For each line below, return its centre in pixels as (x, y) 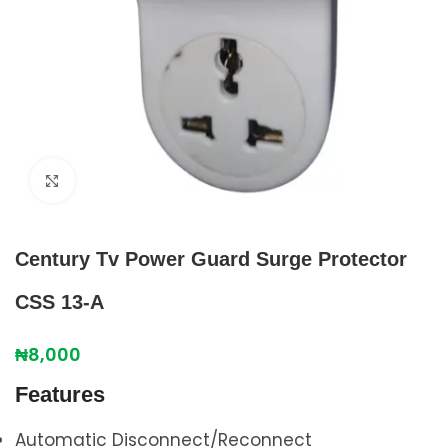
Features (60, 394)
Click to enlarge (138, 181)
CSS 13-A (59, 302)
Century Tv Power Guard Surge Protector (211, 259)
